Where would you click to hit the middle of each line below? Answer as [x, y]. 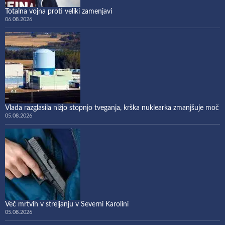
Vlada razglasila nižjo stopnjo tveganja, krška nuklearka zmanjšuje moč [112, 108]
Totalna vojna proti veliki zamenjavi [59, 11]
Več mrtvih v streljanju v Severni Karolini [67, 204]
